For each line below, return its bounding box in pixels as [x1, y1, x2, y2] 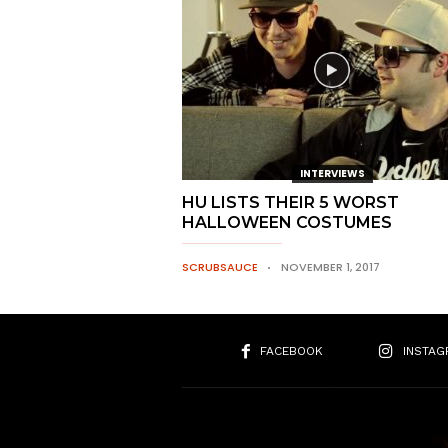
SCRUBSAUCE [182, 259, 258, 275]
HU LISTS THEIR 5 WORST [182, 193, 399, 212]
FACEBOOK [259, 344, 323, 358]
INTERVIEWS [299, 166, 365, 181]
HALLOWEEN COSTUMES [182, 213, 392, 232]
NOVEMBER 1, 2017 [281, 259, 380, 275]
